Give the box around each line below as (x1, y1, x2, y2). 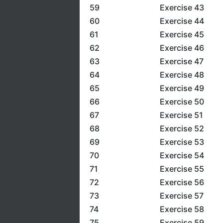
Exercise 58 (159, 204, 204, 214)
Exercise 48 (159, 70, 204, 80)
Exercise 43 (159, 2, 204, 12)
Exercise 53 (159, 137, 204, 147)
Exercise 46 (159, 43, 204, 53)
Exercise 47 (159, 56, 204, 66)
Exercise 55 (159, 164, 204, 174)
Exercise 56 (159, 177, 204, 187)
